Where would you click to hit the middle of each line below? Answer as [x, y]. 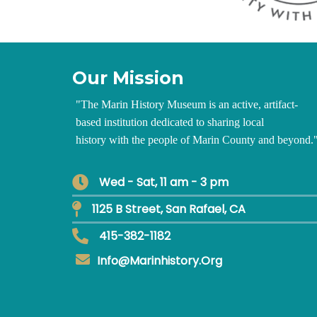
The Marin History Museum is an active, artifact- [189, 105]
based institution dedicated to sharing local [170, 122]
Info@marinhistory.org [160, 261]
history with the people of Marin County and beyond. [195, 140]
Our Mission [128, 78]
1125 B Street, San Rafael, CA [169, 209]
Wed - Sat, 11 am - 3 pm [164, 183]
